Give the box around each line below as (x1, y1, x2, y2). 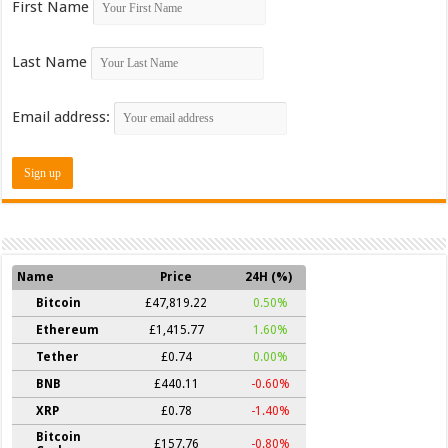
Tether (36, 349, 80, 364)
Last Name (12, 52, 88, 71)
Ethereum (36, 322, 100, 337)
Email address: (12, 107, 115, 126)
